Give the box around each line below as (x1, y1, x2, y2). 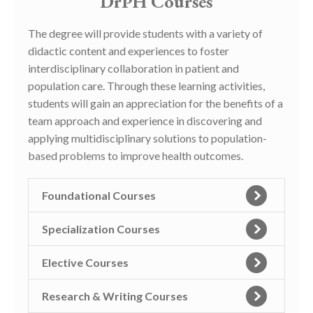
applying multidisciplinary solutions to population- (28, 131, 267, 145)
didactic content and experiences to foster (28, 44, 229, 57)
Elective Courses (42, 256, 129, 269)
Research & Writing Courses (42, 289, 188, 303)
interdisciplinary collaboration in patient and (28, 61, 239, 75)
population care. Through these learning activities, (28, 79, 265, 92)
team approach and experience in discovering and (28, 114, 262, 127)
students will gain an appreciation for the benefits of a (28, 96, 283, 110)
